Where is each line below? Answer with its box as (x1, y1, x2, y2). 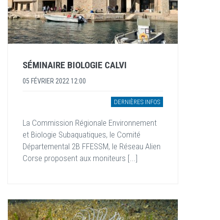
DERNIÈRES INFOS (114, 98, 160, 106)
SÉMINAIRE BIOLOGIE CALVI (23, 59, 127, 71)
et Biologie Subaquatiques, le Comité (23, 130, 140, 140)
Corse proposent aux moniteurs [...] (23, 153, 137, 164)
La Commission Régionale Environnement (23, 118, 157, 128)
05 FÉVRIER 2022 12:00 (23, 77, 86, 85)
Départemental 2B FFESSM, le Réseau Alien (23, 141, 161, 152)
